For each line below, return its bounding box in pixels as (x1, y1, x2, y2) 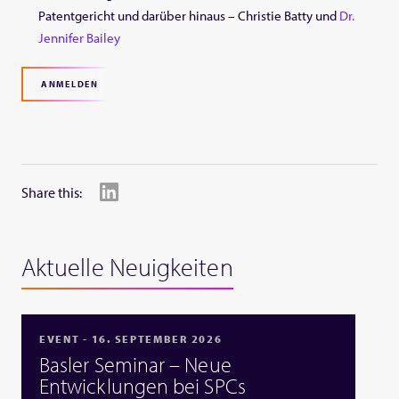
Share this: (21, 183, 82, 201)
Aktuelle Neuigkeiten (21, 251, 233, 283)
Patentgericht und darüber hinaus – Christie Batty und (38, 7, 340, 25)
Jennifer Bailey (38, 29, 121, 47)
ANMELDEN (41, 78, 99, 91)
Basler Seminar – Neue (39, 350, 232, 378)
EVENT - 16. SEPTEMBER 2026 (39, 332, 223, 346)
